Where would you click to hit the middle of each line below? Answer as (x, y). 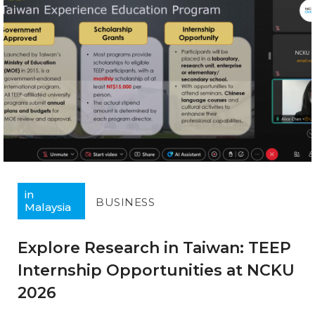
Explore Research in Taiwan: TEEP (154, 248)
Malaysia (48, 207)
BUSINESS (125, 202)
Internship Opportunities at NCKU (156, 271)
